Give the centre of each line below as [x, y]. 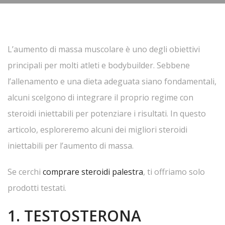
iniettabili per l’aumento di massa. [71, 146]
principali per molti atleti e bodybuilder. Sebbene [99, 65]
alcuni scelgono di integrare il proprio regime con [100, 97]
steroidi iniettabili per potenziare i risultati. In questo [107, 114]
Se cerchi [25, 172]
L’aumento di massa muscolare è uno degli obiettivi [104, 49]
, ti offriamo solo [174, 172]
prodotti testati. [37, 188]
